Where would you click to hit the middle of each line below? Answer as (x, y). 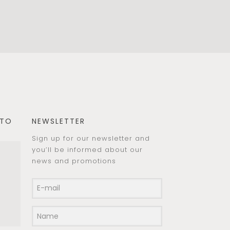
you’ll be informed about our (88, 150)
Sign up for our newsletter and (91, 139)
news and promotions (74, 161)
